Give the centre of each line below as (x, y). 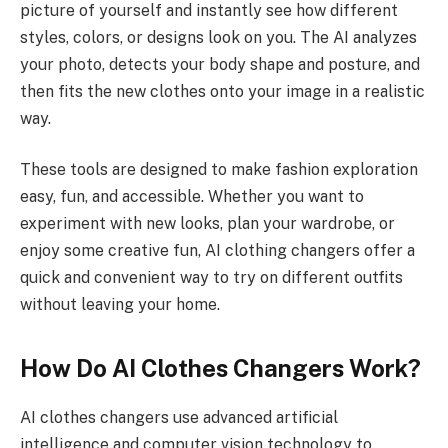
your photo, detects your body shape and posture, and (220, 64)
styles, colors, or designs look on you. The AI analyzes (218, 37)
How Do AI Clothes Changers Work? (220, 367)
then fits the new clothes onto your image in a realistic (222, 91)
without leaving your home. (120, 305)
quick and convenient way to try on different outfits (211, 278)
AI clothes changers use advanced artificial (179, 417)
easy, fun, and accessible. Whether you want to (192, 197)
